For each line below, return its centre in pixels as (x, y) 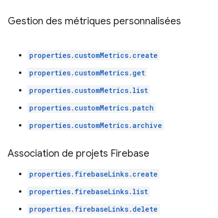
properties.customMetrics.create (93, 55)
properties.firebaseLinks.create (93, 174)
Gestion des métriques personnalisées (94, 21)
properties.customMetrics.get (87, 73)
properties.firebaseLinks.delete (93, 209)
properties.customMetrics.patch (91, 108)
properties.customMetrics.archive (96, 125)
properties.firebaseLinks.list (89, 191)
